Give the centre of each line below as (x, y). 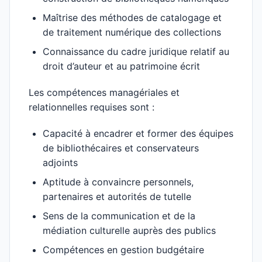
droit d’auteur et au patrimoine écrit (121, 66)
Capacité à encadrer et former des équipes (138, 133)
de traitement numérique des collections (132, 32)
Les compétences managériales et (104, 92)
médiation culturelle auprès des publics (129, 230)
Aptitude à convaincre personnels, (118, 182)
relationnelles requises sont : (92, 107)
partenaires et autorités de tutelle (117, 196)
